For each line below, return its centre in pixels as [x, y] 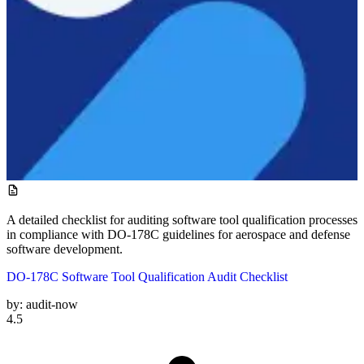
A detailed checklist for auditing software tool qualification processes [182, 219]
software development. [65, 249]
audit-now [52, 304]
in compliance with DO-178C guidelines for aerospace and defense [178, 234]
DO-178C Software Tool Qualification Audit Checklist [147, 276]
